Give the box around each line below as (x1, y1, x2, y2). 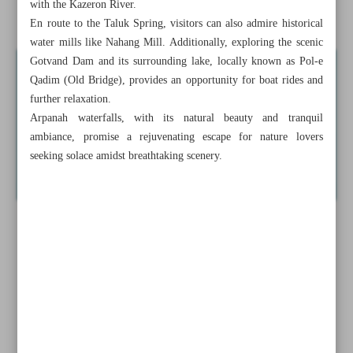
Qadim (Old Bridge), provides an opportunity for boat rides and (30, 71, 323, 90)
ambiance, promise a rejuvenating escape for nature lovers (30, 128, 323, 147)
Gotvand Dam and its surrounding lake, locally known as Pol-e (30, 52, 323, 71)
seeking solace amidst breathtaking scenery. (30, 147, 223, 165)
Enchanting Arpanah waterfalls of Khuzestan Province (41, 2, 313, 24)
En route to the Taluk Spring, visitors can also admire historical (30, 14, 323, 33)
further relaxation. (30, 90, 112, 109)
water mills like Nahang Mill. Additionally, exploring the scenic (30, 33, 323, 52)
